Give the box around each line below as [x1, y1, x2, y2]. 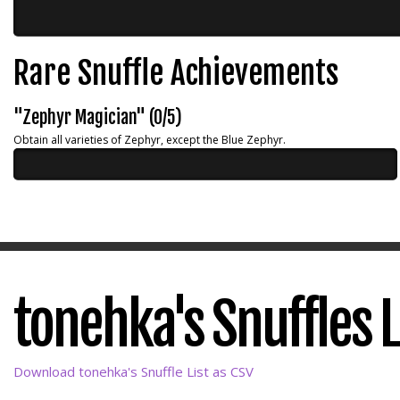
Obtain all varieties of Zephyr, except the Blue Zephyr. [13, 132, 286, 147]
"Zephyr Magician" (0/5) [13, 106, 182, 129]
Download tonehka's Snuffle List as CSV [13, 362, 254, 380]
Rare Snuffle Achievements [13, 54, 338, 93]
